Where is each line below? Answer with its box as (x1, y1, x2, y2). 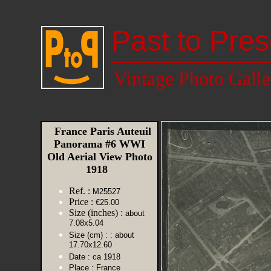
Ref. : (69, 186, 90, 196)
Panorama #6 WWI (54, 138, 145, 150)
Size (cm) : (69, 230, 108, 240)
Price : (69, 197, 93, 207)
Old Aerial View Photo (47, 151, 152, 163)
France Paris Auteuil (48, 125, 151, 137)
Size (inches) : (69, 207, 123, 218)
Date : (69, 252, 90, 261)
